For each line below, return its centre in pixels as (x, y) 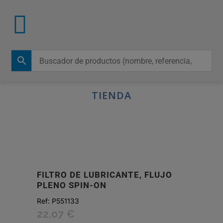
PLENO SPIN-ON (72, 185)
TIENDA (111, 95)
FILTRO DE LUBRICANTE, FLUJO (105, 175)
